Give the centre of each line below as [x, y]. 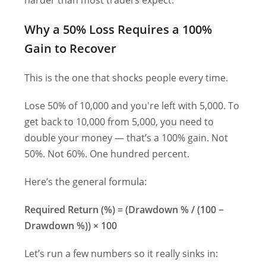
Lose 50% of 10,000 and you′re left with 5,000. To [132, 106]
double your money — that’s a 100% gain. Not [126, 138]
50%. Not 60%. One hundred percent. [107, 154]
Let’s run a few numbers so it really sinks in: [121, 254]
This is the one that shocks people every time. [126, 78]
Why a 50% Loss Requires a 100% [118, 29]
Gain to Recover [71, 48]
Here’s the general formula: [86, 182]
